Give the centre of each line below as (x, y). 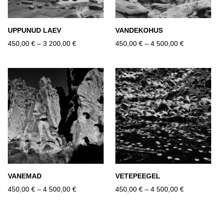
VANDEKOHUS (139, 31)
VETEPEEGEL (138, 176)
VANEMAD (25, 176)
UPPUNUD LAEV (34, 31)
